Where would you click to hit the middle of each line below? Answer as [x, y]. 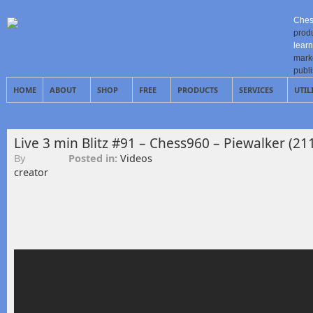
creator [31, 172]
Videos [136, 158]
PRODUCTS [198, 90]
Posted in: [94, 158]
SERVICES [256, 90]
